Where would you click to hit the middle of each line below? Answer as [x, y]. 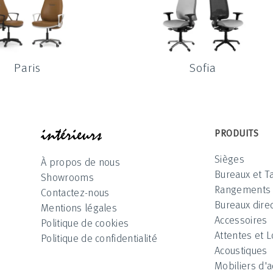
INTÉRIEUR [155, 133]
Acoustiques [241, 250]
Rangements [243, 189]
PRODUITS [236, 133]
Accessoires [241, 219]
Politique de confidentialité [99, 238]
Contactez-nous [75, 192]
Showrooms [67, 177]
